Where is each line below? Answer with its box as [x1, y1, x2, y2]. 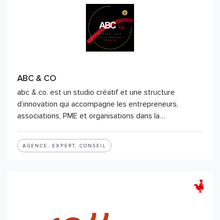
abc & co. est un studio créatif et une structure [17, 87, 175, 97]
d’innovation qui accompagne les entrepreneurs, [17, 99, 178, 109]
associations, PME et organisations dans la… [17, 111, 165, 121]
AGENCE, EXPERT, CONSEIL [23, 143, 106, 149]
